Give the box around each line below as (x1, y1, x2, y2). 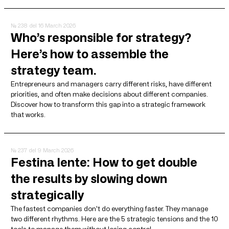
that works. (11, 110, 45, 119)
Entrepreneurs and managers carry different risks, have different (11, 79, 212, 88)
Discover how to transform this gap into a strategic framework (11, 100, 205, 108)
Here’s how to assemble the (11, 47, 169, 61)
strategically (11, 188, 84, 202)
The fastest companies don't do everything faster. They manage (11, 204, 208, 213)
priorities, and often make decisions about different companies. (11, 89, 208, 98)
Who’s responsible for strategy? (11, 30, 191, 44)
